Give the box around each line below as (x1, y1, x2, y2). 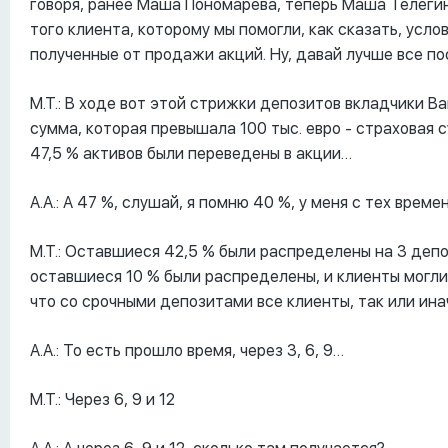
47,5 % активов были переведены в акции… (30, 143, 352, 163)
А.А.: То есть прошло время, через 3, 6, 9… (30, 340, 344, 360)
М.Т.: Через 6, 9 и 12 (30, 389, 175, 409)
